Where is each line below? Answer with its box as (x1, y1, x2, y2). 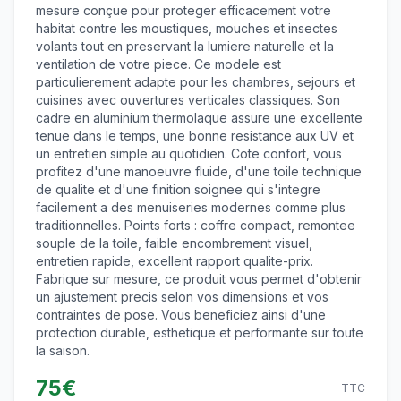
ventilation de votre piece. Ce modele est (36, 56, 281, 72)
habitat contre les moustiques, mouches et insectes (36, 21, 337, 36)
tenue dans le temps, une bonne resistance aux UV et (36, 128, 354, 143)
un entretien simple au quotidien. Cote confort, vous (36, 146, 342, 161)
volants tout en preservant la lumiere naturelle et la (36, 38, 334, 54)
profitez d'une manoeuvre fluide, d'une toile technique (36, 164, 362, 179)
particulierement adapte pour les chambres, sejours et (36, 74, 355, 90)
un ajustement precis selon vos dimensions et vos (36, 289, 328, 304)
